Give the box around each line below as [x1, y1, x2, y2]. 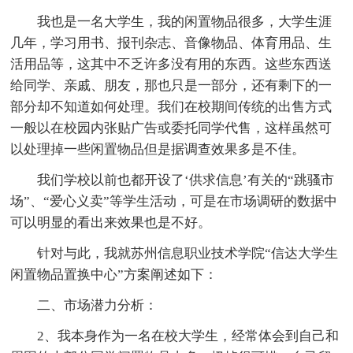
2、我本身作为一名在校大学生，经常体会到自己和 [37, 328, 340, 344]
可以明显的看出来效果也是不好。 [10, 214, 212, 230]
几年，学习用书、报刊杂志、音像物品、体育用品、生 [10, 35, 333, 50]
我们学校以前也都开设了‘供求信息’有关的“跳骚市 [37, 172, 335, 188]
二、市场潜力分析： [37, 297, 158, 313]
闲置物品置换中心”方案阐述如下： [10, 266, 218, 282]
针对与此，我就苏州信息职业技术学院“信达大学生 [37, 245, 339, 261]
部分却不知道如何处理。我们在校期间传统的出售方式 [10, 98, 333, 114]
